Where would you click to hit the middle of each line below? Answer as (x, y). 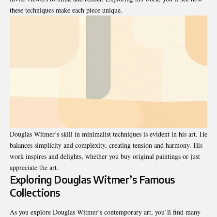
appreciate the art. (34, 168)
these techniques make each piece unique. (66, 10)
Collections (35, 193)
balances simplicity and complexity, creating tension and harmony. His (106, 145)
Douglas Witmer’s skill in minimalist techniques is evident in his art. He (108, 134)
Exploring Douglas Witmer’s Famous (92, 180)
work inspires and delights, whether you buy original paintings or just (105, 156)
